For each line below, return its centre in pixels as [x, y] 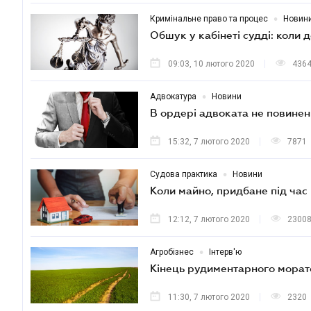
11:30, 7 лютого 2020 [209, 297]
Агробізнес [172, 252]
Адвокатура [173, 96]
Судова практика [184, 174]
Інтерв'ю [225, 252]
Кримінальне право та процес [209, 19]
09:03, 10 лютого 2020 [211, 64]
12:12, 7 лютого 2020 [209, 219]
